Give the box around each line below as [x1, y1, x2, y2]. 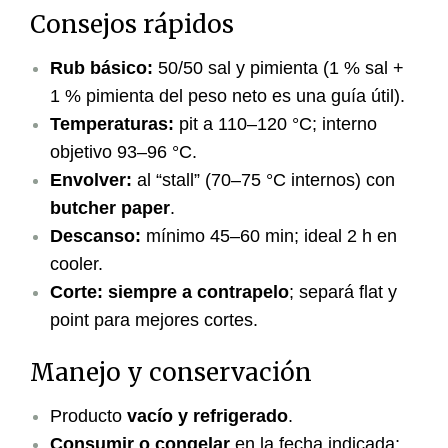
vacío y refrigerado [127, 406, 288, 427]
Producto [50, 406, 127, 427]
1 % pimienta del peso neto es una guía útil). [50, 86, 405, 107]
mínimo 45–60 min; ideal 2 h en [141, 226, 397, 247]
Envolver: [50, 170, 132, 191]
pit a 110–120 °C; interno [174, 114, 377, 135]
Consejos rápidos [30, 9, 234, 41]
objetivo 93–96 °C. [50, 142, 197, 163]
